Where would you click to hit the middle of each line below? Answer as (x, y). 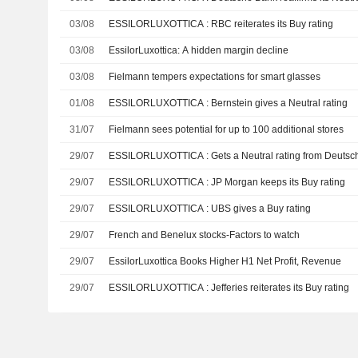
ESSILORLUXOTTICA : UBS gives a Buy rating (261, 209)
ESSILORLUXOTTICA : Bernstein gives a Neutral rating (280, 103)
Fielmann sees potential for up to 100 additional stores (227, 130)
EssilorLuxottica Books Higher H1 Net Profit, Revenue (225, 262)
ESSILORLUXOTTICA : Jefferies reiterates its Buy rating (280, 288)
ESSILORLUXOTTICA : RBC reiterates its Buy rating (272, 24)
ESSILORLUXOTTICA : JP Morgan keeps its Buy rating (278, 183)
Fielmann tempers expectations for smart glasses (215, 77)
